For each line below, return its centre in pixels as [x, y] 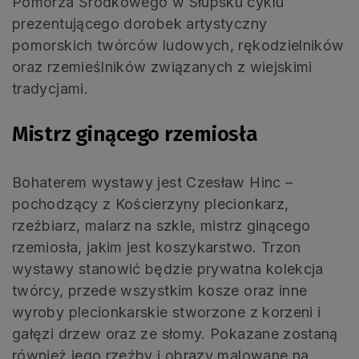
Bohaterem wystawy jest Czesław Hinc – [153, 182]
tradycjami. [50, 88]
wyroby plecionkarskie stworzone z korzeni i [167, 312]
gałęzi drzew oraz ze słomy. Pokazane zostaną [175, 333]
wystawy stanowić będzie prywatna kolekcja [168, 268]
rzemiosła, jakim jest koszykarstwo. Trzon [157, 247]
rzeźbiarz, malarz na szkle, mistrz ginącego [161, 225]
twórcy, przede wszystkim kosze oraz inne [160, 290]
